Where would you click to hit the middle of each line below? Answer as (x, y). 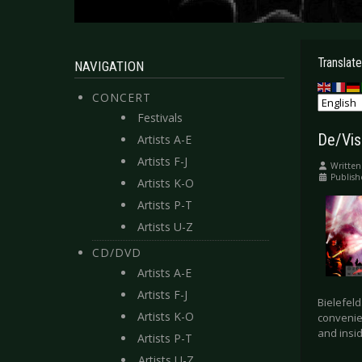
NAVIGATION (109, 66)
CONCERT (122, 97)
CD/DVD (117, 253)
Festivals (160, 118)
